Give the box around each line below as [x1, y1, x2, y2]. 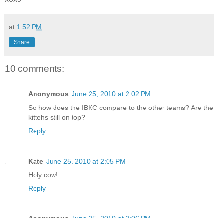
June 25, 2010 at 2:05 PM [46, 157, 126, 165]
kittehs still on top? [28, 113, 85, 121]
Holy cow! [28, 170, 58, 179]
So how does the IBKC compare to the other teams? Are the [28, 103, 213, 111]
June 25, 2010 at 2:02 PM [72, 90, 151, 98]
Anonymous [28, 90, 69, 98]
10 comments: [5, 63, 64, 74]
